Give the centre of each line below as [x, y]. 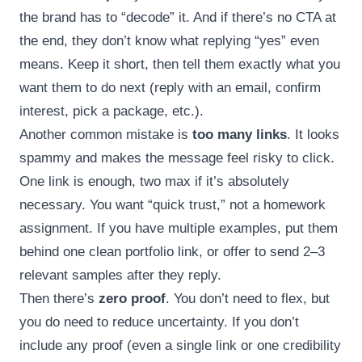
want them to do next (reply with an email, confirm [170, 88]
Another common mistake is [106, 135]
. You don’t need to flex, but [248, 299]
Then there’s [59, 299]
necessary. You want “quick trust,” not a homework [173, 205]
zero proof [132, 299]
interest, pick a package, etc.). [112, 112]
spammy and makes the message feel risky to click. [177, 158]
